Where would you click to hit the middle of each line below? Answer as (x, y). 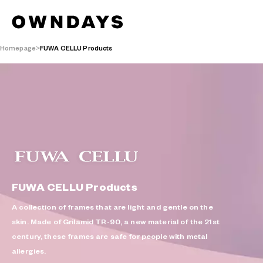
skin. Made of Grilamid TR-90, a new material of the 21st (116, 222)
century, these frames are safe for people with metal (110, 236)
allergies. (29, 251)
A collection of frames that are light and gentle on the (112, 207)
